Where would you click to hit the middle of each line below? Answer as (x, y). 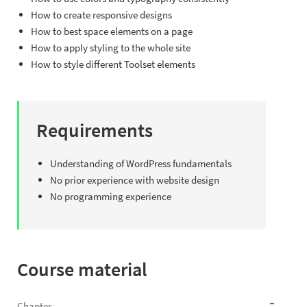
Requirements (95, 131)
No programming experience (111, 197)
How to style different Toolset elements (113, 64)
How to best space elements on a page (112, 32)
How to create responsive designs (101, 15)
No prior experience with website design (135, 180)
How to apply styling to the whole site (111, 48)
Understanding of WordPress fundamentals (141, 164)
